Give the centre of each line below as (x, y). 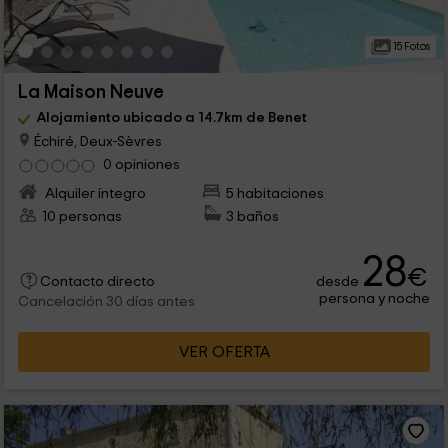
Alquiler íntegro (93, 193)
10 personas (81, 216)
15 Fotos (410, 47)
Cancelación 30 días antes (106, 301)
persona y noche (375, 298)
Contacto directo (97, 281)
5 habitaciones (275, 193)
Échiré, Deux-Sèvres (96, 141)
